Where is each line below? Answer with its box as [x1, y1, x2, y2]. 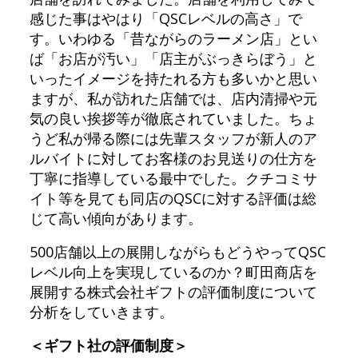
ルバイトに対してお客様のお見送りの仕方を [29, 148, 317, 168]
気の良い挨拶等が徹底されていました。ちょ [29, 108, 317, 128]
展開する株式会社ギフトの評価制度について [29, 281, 317, 301]
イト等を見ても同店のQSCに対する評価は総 [29, 188, 316, 208]
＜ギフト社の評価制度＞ [29, 335, 188, 355]
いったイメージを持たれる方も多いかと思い [29, 68, 317, 88]
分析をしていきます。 [29, 301, 173, 321]
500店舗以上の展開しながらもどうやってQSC [29, 241, 326, 261]
